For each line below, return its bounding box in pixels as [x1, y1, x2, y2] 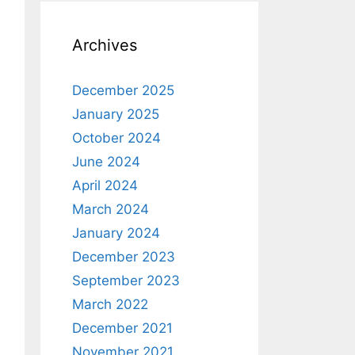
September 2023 [72, 273, 180, 288]
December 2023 [72, 249, 175, 265]
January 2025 [72, 106, 159, 122]
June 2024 [72, 154, 140, 170]
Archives [72, 36, 137, 55]
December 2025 [72, 82, 174, 98]
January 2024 [72, 225, 160, 241]
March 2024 [72, 201, 149, 217]
